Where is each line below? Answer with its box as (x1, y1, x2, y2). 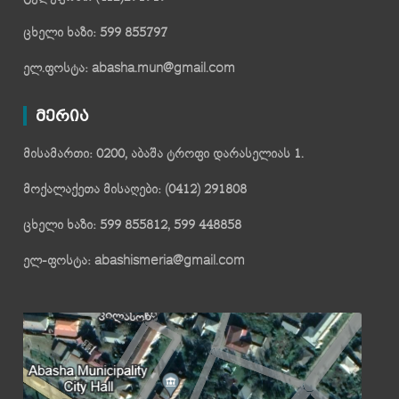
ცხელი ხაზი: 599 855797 (23, 24, 168, 42)
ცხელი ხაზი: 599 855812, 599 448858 (23, 216, 242, 234)
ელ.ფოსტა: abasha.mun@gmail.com (23, 60, 236, 77)
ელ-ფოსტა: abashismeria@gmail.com (23, 252, 246, 270)
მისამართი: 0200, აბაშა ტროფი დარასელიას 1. (23, 145, 305, 163)
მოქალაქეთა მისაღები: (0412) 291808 (23, 181, 248, 199)
